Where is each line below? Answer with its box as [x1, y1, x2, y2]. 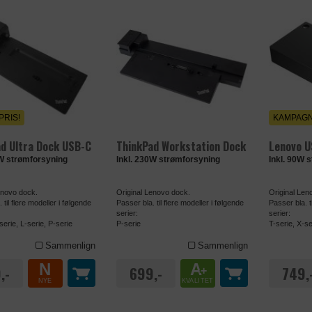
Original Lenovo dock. [116, 187, 190, 196]
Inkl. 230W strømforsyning [116, 154, 220, 164]
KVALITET [181, 276, 214, 284]
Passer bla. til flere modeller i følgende [116, 198, 244, 207]
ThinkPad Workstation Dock [116, 137, 246, 155]
